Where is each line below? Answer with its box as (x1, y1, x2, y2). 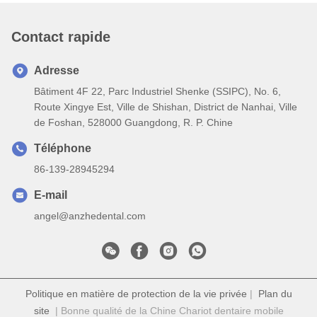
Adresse (34, 64, 79, 76)
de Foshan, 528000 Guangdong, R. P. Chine (34, 116, 233, 128)
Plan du (258, 287, 292, 299)
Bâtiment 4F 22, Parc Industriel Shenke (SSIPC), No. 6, (34, 85, 281, 97)
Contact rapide (11, 28, 110, 45)
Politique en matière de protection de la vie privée (25, 287, 247, 299)
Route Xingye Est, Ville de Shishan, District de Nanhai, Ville (34, 100, 297, 113)
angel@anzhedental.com (34, 209, 146, 221)
